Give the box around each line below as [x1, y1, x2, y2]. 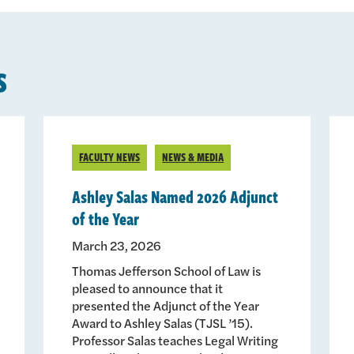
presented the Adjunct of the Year [72, 296, 260, 314]
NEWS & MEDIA [162, 148, 224, 165]
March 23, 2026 [72, 235, 162, 254]
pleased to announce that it [72, 278, 224, 297]
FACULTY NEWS [79, 148, 141, 165]
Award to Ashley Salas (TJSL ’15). [72, 313, 262, 332]
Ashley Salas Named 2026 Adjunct [72, 183, 279, 209]
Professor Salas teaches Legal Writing [72, 330, 279, 349]
